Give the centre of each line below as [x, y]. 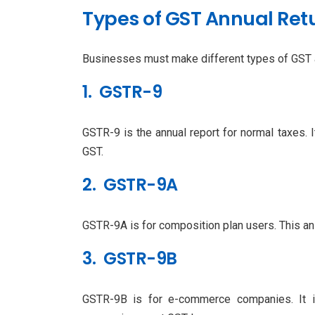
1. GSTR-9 [122, 91]
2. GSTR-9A [130, 184]
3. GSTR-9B [130, 258]
